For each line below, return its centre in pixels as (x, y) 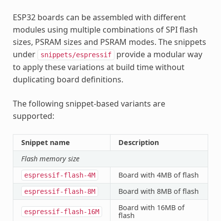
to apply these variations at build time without (98, 67)
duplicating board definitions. (68, 79)
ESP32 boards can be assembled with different (99, 17)
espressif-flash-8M (59, 191)
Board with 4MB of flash (158, 175)
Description (138, 142)
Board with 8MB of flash (158, 191)
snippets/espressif (76, 55)
